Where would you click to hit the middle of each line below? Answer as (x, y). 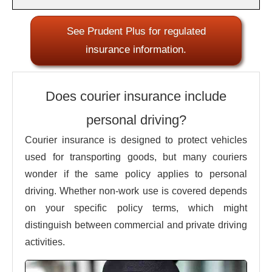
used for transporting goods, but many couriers (136, 157)
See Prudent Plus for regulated (136, 31)
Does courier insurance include (136, 96)
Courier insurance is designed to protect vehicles (136, 140)
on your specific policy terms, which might (136, 208)
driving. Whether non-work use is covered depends (136, 191)
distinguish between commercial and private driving (136, 225)
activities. (45, 242)
